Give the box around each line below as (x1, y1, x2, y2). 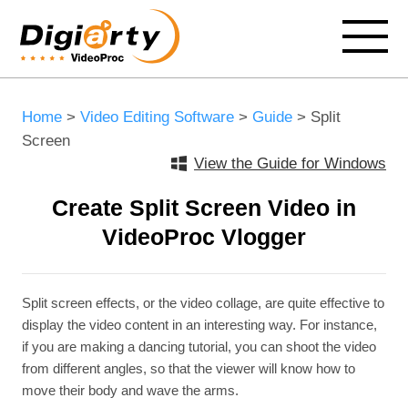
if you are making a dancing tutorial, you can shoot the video (21, 339, 376, 354)
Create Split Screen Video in (51, 195, 356, 220)
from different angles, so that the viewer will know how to (21, 361, 355, 376)
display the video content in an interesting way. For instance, (21, 317, 377, 332)
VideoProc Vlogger (101, 224, 306, 250)
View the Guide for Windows (194, 155, 387, 172)
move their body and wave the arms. (21, 382, 239, 398)
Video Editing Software (79, 108, 239, 126)
